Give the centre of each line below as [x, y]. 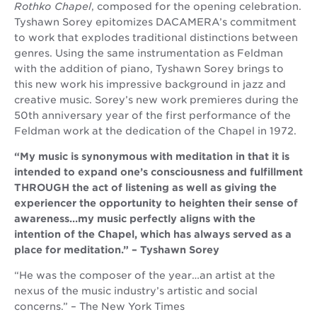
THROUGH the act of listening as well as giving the [145, 188]
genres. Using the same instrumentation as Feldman [149, 53]
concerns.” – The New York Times [99, 306]
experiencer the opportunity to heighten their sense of [156, 203]
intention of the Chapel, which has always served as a [153, 234]
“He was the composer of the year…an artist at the [145, 275]
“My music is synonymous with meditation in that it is [152, 156]
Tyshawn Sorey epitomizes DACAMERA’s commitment [155, 22]
